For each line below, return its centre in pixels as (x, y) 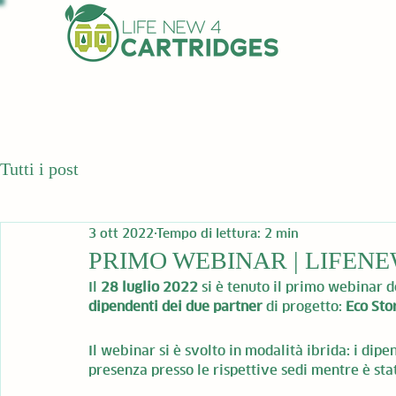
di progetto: (304, 306)
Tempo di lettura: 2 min (228, 233)
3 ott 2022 (121, 233)
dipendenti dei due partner (175, 306)
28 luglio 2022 (149, 287)
